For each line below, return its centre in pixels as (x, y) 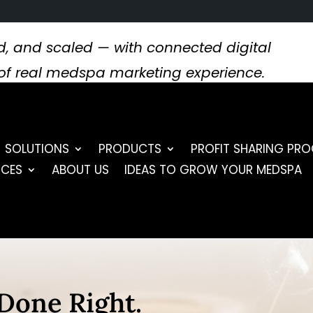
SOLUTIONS (37, 149)
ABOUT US (81, 170)
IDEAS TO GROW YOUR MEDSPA (213, 170)
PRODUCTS (130, 149)
